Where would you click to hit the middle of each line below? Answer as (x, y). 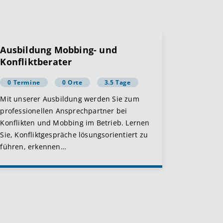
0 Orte (72, 82)
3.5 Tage (117, 82)
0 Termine (24, 82)
